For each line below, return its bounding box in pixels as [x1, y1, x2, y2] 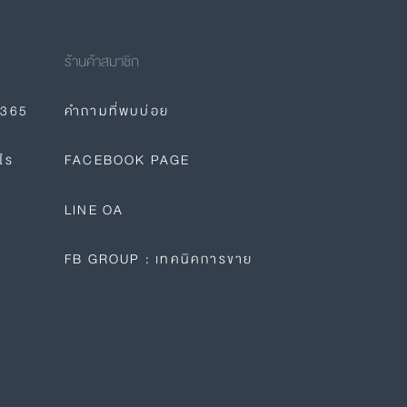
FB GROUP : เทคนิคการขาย [65, 248, 253, 271]
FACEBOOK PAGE [65, 149, 191, 172]
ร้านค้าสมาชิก [65, 50, 139, 74]
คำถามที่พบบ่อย [65, 100, 169, 122]
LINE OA [65, 198, 124, 221]
